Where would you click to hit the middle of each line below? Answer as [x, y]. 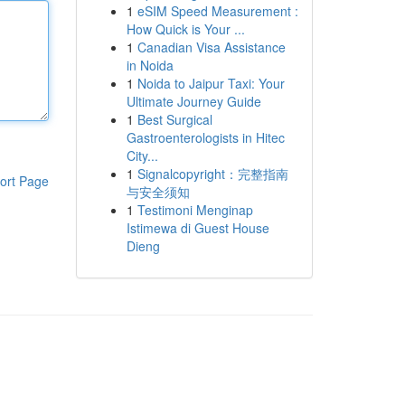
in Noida [150, 65]
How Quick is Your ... [185, 29]
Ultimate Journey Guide [193, 101]
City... [142, 155]
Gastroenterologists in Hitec [205, 137]
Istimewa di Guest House [198, 228]
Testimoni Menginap [195, 210]
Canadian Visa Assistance [211, 47]
